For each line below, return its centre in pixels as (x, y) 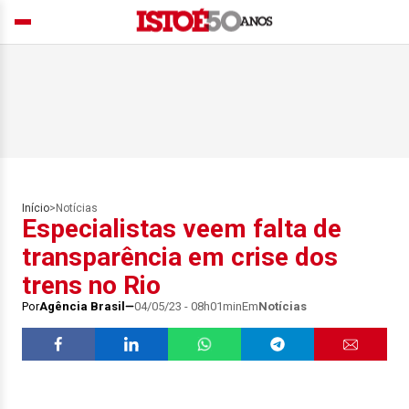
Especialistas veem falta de (182, 229)
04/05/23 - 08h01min (188, 306)
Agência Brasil (82, 306)
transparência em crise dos (180, 257)
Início (36, 208)
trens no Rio (91, 285)
